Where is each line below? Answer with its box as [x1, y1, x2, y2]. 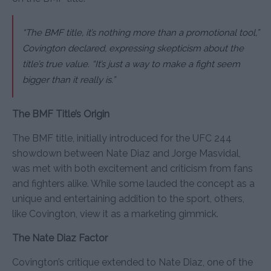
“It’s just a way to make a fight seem [92, 58, 240, 70]
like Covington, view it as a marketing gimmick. [12, 207, 218, 220]
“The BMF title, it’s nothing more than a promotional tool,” [22, 27, 260, 38]
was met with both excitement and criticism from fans [12, 162, 253, 174]
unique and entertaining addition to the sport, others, [12, 192, 244, 204]
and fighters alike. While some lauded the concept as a [12, 177, 255, 189]
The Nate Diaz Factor [12, 232, 108, 244]
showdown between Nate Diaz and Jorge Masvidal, [12, 147, 241, 159]
